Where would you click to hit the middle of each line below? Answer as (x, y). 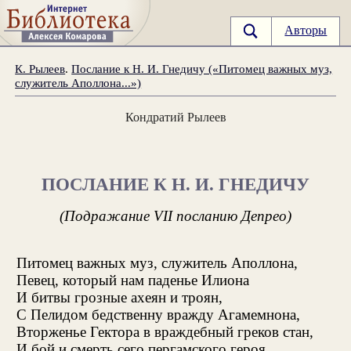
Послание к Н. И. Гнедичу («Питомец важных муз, (202, 68)
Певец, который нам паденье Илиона (132, 280)
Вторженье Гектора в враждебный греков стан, (165, 331)
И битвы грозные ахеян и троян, (119, 297)
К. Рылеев (40, 68)
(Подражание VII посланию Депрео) (175, 215)
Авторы (306, 31)
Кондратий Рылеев (175, 117)
